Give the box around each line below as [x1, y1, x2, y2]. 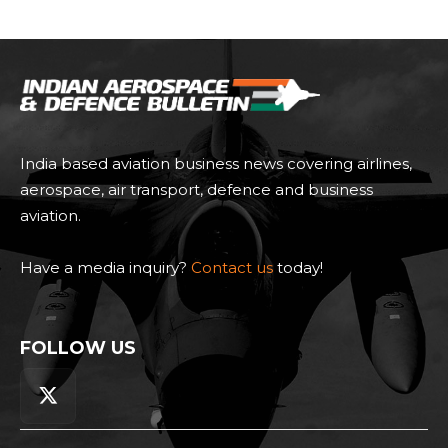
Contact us [191, 258, 273, 278]
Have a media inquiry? [20, 258, 191, 278]
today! [273, 258, 323, 278]
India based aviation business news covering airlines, [20, 154, 412, 174]
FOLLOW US [20, 337, 136, 360]
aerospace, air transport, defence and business [20, 180, 373, 200]
